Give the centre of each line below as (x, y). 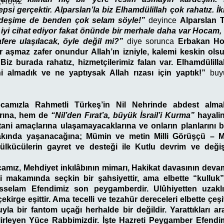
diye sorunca (150, 41)
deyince (162, 20)
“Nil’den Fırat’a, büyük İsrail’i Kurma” (123, 115)
